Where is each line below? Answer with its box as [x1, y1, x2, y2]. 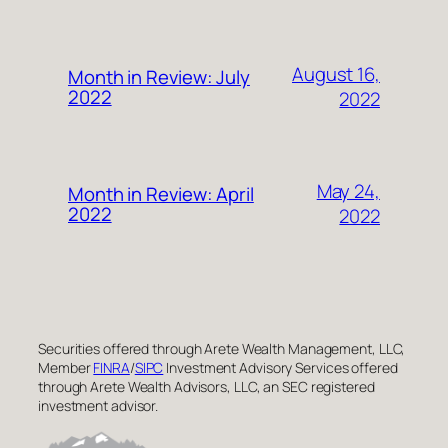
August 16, [291, 60, 380, 87]
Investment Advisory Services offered [163, 357, 398, 377]
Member [38, 357, 94, 377]
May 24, [316, 177, 380, 204]
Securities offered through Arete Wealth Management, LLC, [38, 338, 406, 358]
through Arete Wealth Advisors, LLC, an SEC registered [38, 376, 375, 396]
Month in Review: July [68, 63, 250, 90]
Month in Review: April [68, 180, 254, 207]
